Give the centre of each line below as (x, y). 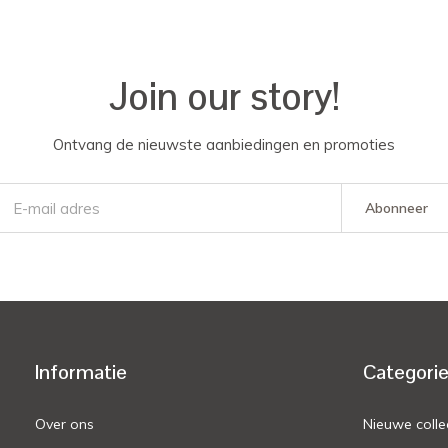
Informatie (81, 372)
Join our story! (224, 97)
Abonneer (396, 208)
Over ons (65, 424)
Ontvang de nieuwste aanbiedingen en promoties (224, 145)
